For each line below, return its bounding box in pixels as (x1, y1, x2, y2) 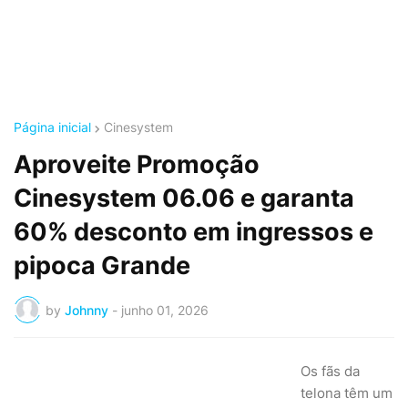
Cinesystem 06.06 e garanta (14, 183, 354, 213)
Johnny (65, 301, 108, 318)
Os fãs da (301, 362, 360, 380)
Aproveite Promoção (14, 149, 260, 179)
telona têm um (301, 384, 393, 402)
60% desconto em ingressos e (14, 217, 373, 247)
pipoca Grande (14, 250, 190, 280)
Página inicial (14, 119, 91, 135)
